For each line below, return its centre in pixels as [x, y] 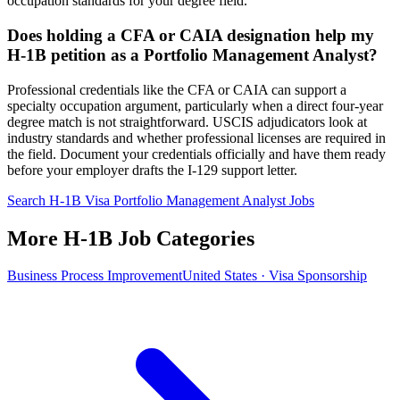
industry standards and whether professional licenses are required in [196, 137]
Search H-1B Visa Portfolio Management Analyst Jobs [161, 200]
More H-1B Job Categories [131, 238]
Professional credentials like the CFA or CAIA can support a [177, 89]
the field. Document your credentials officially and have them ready [196, 154]
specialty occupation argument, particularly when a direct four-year [195, 105]
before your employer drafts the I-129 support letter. [152, 170]
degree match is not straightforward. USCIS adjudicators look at [187, 121]
